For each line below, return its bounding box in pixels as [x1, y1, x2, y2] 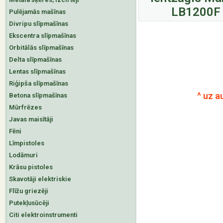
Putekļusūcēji [9, 199, 49, 207]
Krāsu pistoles [9, 163, 53, 171]
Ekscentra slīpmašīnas [9, 32, 76, 39]
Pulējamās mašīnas [9, 8, 66, 15]
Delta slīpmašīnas [9, 56, 62, 63]
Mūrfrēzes [9, 104, 42, 111]
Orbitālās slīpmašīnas [9, 44, 74, 51]
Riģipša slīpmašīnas [9, 80, 68, 87]
